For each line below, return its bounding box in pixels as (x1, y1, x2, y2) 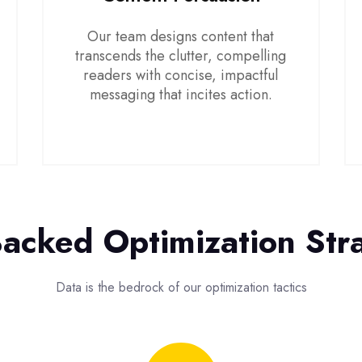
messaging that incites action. (89, 84, 272, 105)
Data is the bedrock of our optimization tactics (55, 278, 307, 297)
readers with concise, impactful (83, 65, 279, 86)
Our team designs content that (87, 26, 275, 47)
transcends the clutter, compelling (75, 45, 287, 66)
